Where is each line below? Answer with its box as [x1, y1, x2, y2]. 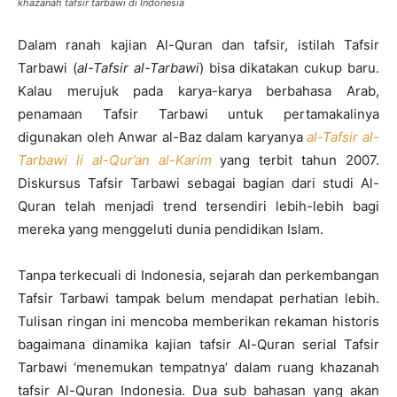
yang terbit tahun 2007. [211, 152, 380, 169]
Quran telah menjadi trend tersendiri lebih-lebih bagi [18, 198, 379, 215]
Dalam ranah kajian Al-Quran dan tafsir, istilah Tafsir [18, 36, 379, 54]
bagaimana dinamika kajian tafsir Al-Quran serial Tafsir [18, 336, 379, 354]
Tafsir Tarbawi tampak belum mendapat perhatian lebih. [18, 290, 379, 307]
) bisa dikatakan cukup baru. [198, 59, 380, 77]
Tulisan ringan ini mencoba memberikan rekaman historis [18, 313, 379, 331]
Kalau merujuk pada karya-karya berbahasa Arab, [18, 82, 379, 100]
